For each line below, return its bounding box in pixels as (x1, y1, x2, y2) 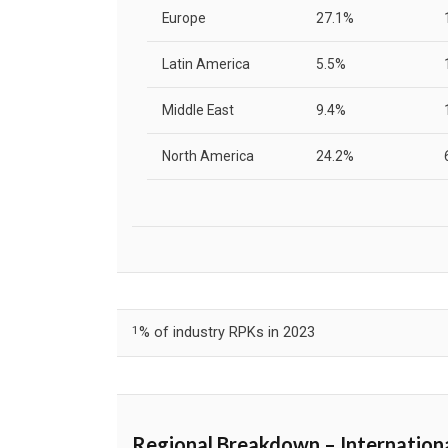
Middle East (162, 102, 234, 119)
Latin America (162, 56, 250, 73)
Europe (162, 10, 206, 27)
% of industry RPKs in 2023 (139, 324, 315, 342)
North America (162, 148, 254, 165)
